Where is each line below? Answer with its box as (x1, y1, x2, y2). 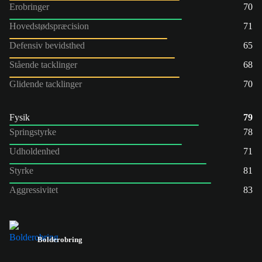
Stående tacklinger (9, 59, 77, 70)
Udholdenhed (9, 146, 60, 156)
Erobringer (9, 1, 49, 12)
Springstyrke (9, 126, 56, 137)
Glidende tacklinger (9, 78, 82, 89)
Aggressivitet (9, 184, 58, 195)
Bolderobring (37, 235, 82, 244)
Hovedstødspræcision (9, 20, 89, 31)
